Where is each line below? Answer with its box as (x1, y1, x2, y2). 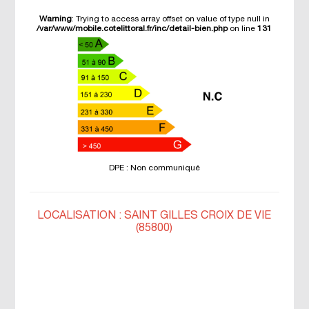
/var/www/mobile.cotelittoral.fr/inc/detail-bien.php (37, 25, 228, 32)
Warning (39, 15, 72, 23)
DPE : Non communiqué (108, 164, 200, 172)
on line (228, 25, 258, 32)
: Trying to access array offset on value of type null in (71, 15, 270, 23)
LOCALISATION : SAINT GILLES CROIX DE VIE (37, 211, 272, 221)
